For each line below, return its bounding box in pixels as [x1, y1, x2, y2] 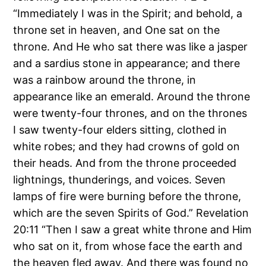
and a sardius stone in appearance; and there [13, 57, 240, 70]
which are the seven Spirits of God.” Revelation [13, 207, 249, 220]
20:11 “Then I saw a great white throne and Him [13, 223, 252, 236]
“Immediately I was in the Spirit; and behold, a [13, 7, 243, 20]
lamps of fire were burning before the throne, [13, 190, 242, 203]
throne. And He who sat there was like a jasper [13, 40, 248, 53]
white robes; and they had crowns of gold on [13, 140, 240, 153]
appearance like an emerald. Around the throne [13, 90, 251, 103]
